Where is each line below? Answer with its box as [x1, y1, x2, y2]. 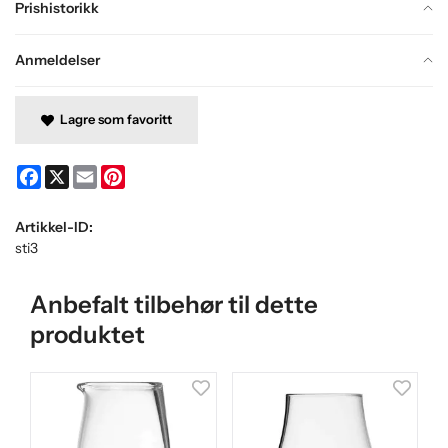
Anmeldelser [15, 50, 100, 69]
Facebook [41, 163, 101, 182]
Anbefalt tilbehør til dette [30, 289, 318, 319]
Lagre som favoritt [53, 110, 172, 127]
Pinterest [125, 163, 183, 182]
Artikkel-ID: [15, 217, 93, 236]
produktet [30, 319, 145, 349]
